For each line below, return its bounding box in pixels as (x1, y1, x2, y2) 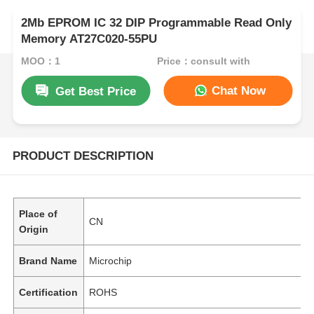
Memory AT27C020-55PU (21, 32, 158, 46)
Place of (19, 207, 58, 219)
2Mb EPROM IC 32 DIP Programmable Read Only (21, 16, 292, 30)
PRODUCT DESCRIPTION (12, 149, 153, 163)
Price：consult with (156, 55, 250, 67)
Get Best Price (55, 84, 137, 98)
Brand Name (19, 254, 78, 266)
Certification (19, 286, 78, 298)
